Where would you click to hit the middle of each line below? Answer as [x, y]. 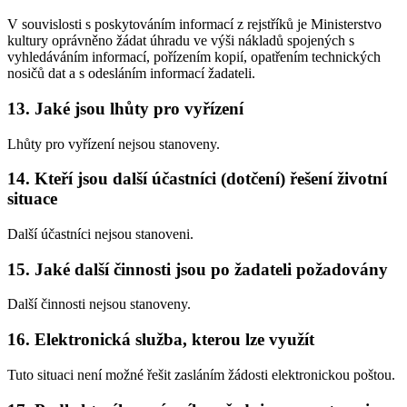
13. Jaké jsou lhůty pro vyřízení [125, 108]
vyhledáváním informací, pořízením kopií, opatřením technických [194, 57]
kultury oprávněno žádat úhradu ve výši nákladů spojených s [181, 41]
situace [32, 199]
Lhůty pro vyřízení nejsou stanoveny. [114, 144]
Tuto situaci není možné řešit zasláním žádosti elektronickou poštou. [201, 374]
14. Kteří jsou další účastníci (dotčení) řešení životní [197, 179]
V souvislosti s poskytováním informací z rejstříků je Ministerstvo [194, 25]
